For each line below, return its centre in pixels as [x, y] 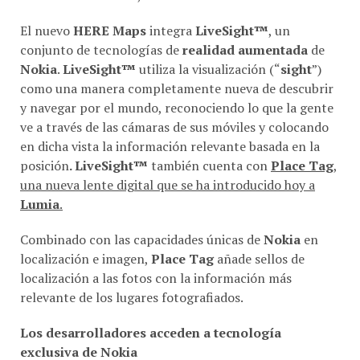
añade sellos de [259, 258]
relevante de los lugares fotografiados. [132, 297]
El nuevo [47, 30]
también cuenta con [209, 165]
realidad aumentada [245, 49]
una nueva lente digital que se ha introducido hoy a [168, 184]
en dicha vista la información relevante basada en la [170, 146]
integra [171, 30]
